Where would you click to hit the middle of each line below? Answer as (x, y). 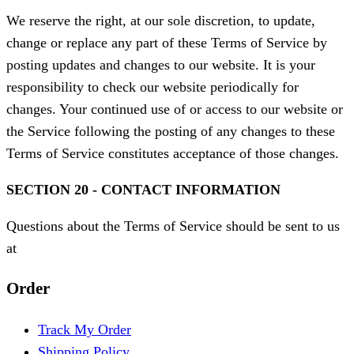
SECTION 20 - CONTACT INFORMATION (143, 190)
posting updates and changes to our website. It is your (161, 65)
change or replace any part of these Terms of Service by (167, 43)
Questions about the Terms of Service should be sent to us (173, 226)
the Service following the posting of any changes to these (171, 132)
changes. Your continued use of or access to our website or (175, 109)
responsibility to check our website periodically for (153, 87)
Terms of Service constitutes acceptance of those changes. (173, 154)
